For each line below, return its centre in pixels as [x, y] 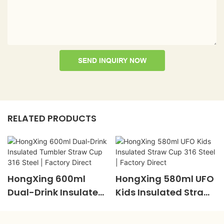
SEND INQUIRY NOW [112, 60]
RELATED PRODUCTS [52, 118]
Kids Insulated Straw [163, 192]
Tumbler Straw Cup [52, 206]
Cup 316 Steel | [148, 206]
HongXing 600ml [46, 179]
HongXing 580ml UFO [164, 179]
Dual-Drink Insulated [56, 192]
